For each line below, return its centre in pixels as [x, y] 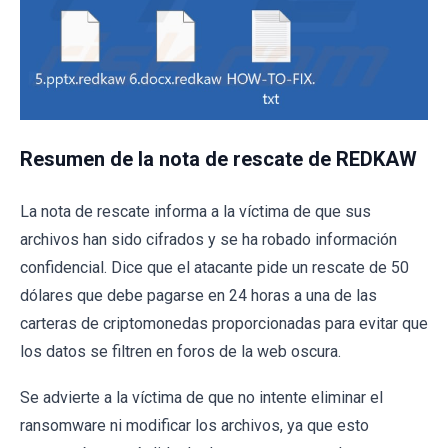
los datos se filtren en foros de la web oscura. [180, 351]
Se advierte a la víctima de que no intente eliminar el [201, 397]
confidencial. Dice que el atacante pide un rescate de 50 [214, 267]
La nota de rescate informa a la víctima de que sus [195, 211]
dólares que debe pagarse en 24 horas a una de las [198, 295]
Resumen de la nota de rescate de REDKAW [218, 158]
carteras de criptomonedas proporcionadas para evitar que [224, 323]
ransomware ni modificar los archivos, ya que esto [194, 425]
